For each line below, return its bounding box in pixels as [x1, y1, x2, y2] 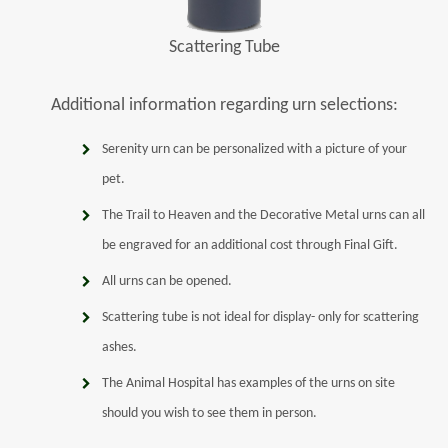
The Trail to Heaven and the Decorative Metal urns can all [102, 208, 426, 224]
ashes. [102, 340, 138, 356]
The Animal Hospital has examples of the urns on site [102, 376, 396, 392]
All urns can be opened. [102, 274, 233, 290]
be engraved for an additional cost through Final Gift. [102, 238, 399, 254]
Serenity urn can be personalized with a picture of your [102, 142, 408, 158]
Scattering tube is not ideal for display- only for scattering [102, 310, 420, 326]
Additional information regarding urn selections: [50, 96, 398, 116]
